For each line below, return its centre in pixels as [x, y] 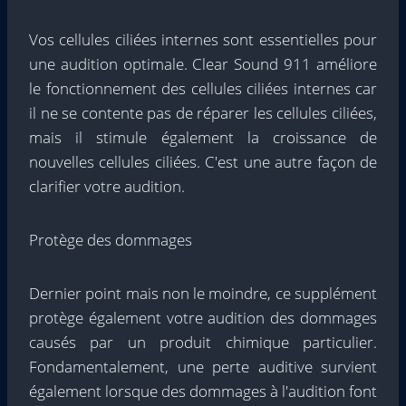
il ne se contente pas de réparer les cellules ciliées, [203, 113]
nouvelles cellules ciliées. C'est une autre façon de [203, 162]
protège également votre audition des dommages [203, 318]
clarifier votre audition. [107, 186]
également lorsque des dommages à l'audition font [203, 391]
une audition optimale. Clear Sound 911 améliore [203, 64]
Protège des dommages [111, 240]
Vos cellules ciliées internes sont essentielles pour [203, 39]
